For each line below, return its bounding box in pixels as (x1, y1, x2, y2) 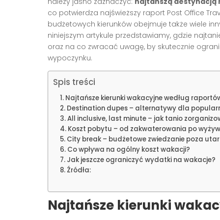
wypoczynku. (48, 53, 92, 63)
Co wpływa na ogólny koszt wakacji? (67, 145, 190, 155)
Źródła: (66, 165, 91, 175)
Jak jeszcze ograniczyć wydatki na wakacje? (66, 155, 216, 165)
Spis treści (53, 76, 95, 88)
